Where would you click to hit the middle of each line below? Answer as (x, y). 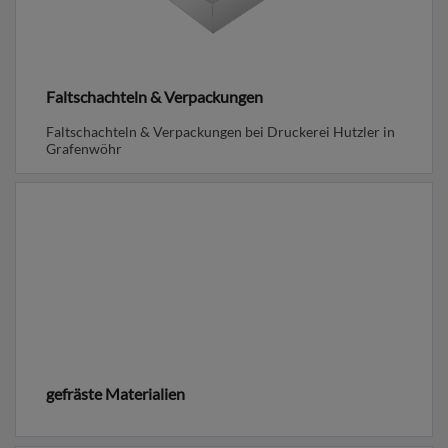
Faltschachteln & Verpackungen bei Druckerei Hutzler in (221, 131)
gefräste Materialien (116, 394)
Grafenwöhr (84, 148)
